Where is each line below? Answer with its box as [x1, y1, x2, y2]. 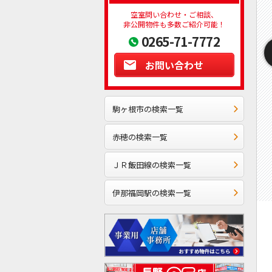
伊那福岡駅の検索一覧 [112, 186, 191, 199]
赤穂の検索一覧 [112, 131, 168, 143]
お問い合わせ [145, 58, 203, 73]
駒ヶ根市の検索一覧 [112, 103, 183, 115]
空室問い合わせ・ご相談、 [131, 9, 218, 20]
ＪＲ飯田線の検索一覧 [112, 158, 191, 171]
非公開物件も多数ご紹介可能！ [123, 19, 225, 30]
